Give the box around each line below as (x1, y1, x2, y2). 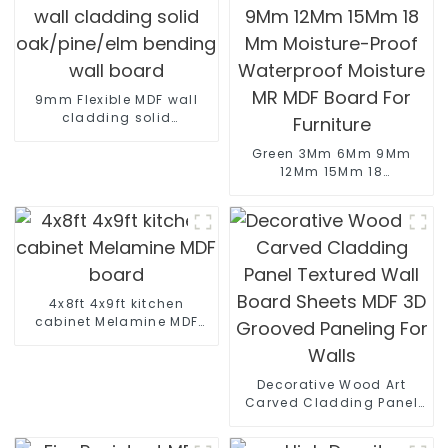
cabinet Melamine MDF (34, 312, 199, 330)
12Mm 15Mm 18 (280, 162, 383, 180)
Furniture (299, 234, 364, 252)
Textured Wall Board (257, 411, 406, 429)
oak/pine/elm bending (33, 126, 200, 144)
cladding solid (61, 108, 172, 126)
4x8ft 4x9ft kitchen (48, 294, 184, 312)
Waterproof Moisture (257, 198, 406, 216)
